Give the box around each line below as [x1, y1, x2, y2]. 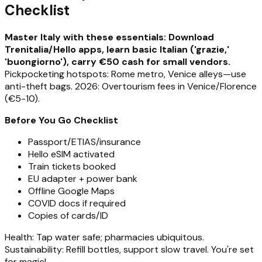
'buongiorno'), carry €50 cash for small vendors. [5, 56, 230, 68]
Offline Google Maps [28, 185, 115, 198]
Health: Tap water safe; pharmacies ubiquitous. [5, 231, 204, 244]
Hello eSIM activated [28, 148, 115, 161]
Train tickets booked [28, 160, 116, 173]
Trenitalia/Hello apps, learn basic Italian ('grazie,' [5, 43, 229, 56]
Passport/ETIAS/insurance [28, 136, 141, 149]
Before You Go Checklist [5, 114, 118, 127]
